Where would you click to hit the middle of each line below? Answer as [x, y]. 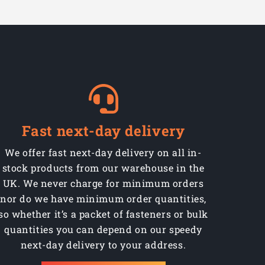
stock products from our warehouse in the [103, 168]
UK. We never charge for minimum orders [103, 183]
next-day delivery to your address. [103, 245]
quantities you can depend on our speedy [103, 230]
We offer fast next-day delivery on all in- [103, 153]
